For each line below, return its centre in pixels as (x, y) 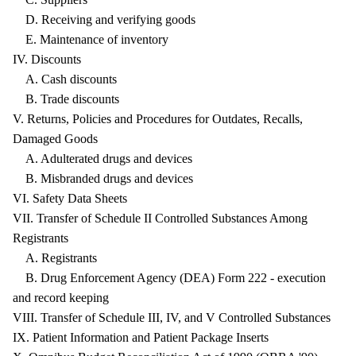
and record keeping (61, 298)
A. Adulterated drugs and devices (103, 159)
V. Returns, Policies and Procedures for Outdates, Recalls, (158, 119)
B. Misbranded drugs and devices (103, 178)
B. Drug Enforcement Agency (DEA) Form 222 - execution (169, 278)
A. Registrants (55, 258)
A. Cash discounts (65, 79)
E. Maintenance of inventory (91, 39)
